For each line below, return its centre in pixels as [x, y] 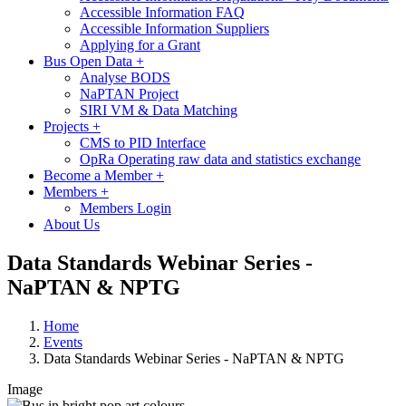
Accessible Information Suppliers [174, 28]
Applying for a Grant [140, 44]
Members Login [126, 208]
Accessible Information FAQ [162, 12]
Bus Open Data [90, 61]
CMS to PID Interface [143, 142]
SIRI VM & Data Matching [159, 110]
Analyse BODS [125, 77]
